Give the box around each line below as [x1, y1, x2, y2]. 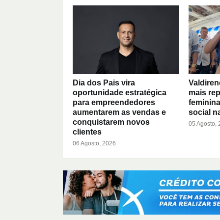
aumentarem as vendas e [72, 108, 166, 116]
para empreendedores [72, 98, 155, 107]
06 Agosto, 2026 [72, 139, 116, 147]
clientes [72, 127, 102, 136]
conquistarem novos [72, 117, 150, 126]
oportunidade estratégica [72, 88, 166, 97]
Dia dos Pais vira [72, 78, 135, 87]
